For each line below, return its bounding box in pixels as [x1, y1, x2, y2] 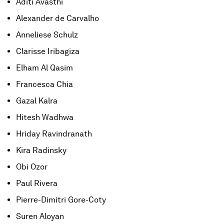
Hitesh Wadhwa [16, 112, 73, 122]
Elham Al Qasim [16, 63, 73, 72]
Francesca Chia [16, 79, 73, 89]
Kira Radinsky [16, 145, 66, 155]
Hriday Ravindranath [16, 129, 92, 138]
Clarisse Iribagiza [16, 46, 79, 56]
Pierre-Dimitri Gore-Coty [16, 195, 106, 204]
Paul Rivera [16, 178, 57, 188]
